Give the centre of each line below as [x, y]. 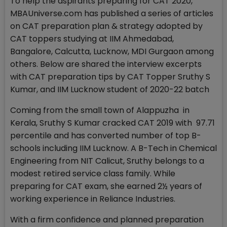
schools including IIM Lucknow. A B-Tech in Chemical [113, 148]
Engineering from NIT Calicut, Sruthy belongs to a [107, 161]
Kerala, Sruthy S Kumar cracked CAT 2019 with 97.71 [112, 123]
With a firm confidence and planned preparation [107, 220]
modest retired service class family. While [93, 174]
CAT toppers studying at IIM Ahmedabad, [92, 39]
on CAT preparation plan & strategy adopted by [106, 26]
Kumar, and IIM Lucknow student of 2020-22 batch [111, 90]
